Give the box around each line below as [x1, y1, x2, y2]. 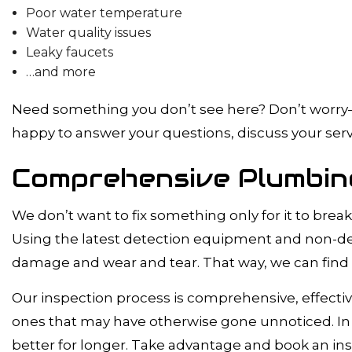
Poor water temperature [25, 5, 182, 21]
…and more [25, 64, 96, 80]
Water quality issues [25, 25, 151, 41]
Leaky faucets [25, 45, 113, 60]
